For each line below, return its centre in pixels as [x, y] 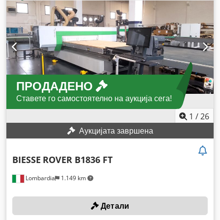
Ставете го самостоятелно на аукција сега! [94, 98]
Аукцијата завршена [115, 131]
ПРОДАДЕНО [56, 86]
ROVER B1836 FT [78, 160]
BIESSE [27, 160]
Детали [114, 206]
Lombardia [40, 178]
